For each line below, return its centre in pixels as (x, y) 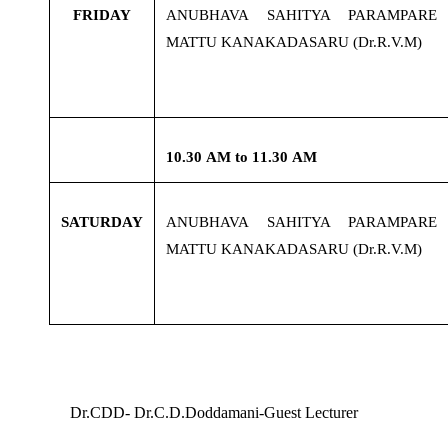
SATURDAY (102, 222)
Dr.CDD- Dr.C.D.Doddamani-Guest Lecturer (214, 413)
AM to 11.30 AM (261, 157)
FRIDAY (102, 15)
